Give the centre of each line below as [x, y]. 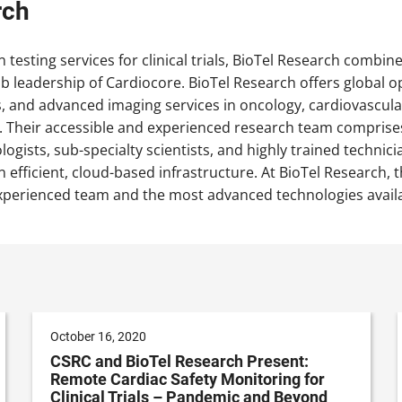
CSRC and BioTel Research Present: [179, 362]
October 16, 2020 [98, 337]
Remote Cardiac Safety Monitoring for [188, 380]
